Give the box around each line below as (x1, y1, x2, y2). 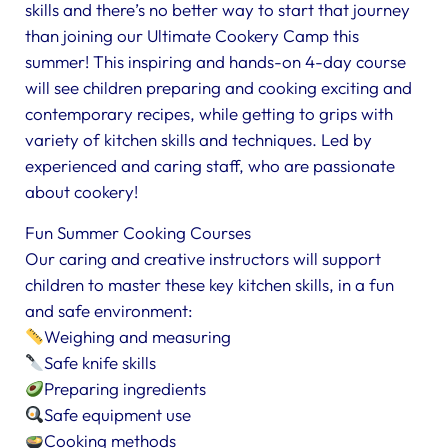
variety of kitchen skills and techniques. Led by (25, 129, 372, 150)
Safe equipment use (44, 404, 192, 425)
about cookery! (25, 181, 138, 202)
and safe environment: (25, 300, 193, 321)
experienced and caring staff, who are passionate (25, 155, 395, 176)
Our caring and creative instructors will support (25, 248, 381, 269)
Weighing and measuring (44, 326, 232, 347)
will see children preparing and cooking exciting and (25, 77, 412, 98)
